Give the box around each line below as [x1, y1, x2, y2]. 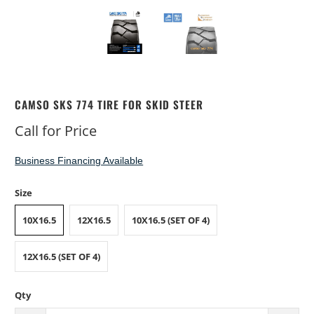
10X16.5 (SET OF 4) [132, 214, 210, 226]
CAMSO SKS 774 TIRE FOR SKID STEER [15, 97, 204, 112]
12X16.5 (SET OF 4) [22, 250, 101, 263]
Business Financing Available [15, 155, 144, 166]
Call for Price [15, 121, 97, 140]
